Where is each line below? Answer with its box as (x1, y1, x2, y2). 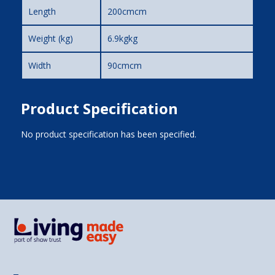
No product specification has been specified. (20, 128, 196, 140)
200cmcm (107, 5, 147, 17)
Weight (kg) (28, 32, 73, 44)
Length (28, 5, 56, 17)
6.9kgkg (107, 32, 137, 44)
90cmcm (107, 59, 142, 71)
